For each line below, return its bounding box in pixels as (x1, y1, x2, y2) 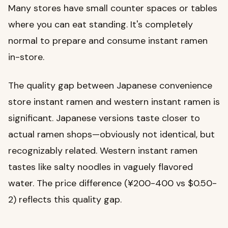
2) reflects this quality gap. (8, 193, 122, 206)
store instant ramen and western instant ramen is (8, 96, 220, 108)
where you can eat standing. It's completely (8, 18, 193, 31)
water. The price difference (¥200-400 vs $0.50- (8, 177, 217, 190)
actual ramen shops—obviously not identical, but (8, 128, 215, 141)
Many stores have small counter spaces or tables (8, 2, 217, 15)
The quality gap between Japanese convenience (8, 79, 212, 92)
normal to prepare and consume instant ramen (8, 35, 208, 47)
